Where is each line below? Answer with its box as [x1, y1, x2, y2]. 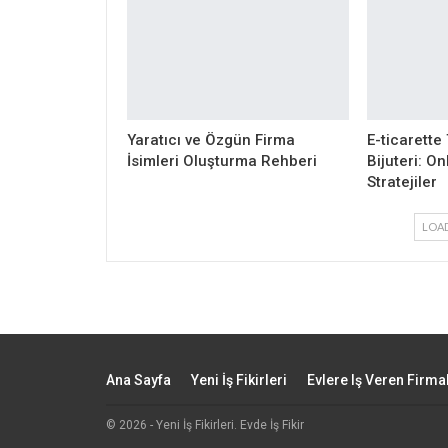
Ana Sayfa [106, 371, 171, 388]
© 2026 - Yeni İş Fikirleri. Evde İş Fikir [106, 417, 304, 432]
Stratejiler [366, 172, 437, 191]
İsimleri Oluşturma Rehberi [127, 151, 317, 170]
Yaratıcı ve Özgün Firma [127, 130, 295, 149]
